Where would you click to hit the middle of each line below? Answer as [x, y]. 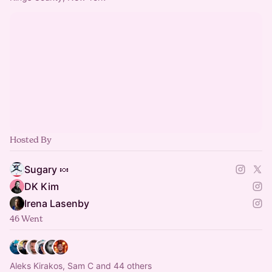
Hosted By [31, 139]
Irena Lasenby [57, 203]
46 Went [26, 218]
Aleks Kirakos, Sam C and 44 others [81, 266]
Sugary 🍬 [47, 169]
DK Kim [42, 186]
